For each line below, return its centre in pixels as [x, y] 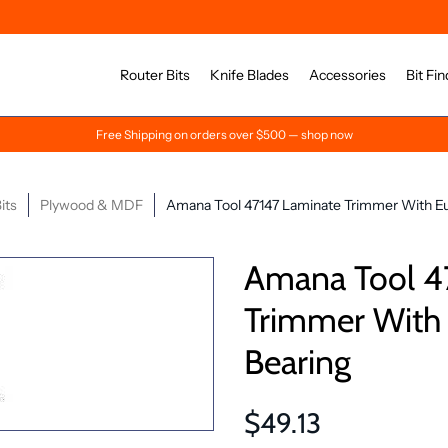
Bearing [297, 362]
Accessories [347, 75]
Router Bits [155, 75]
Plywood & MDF [91, 205]
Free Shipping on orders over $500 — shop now [224, 134]
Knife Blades [249, 75]
